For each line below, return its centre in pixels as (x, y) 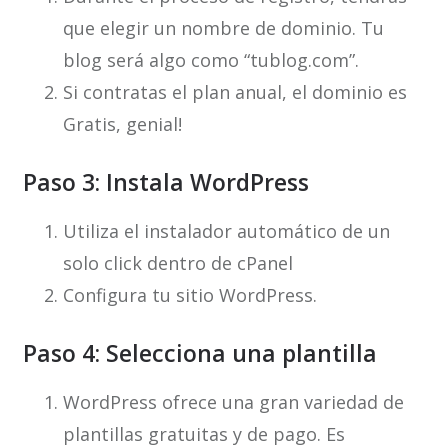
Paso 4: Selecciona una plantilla (199, 353)
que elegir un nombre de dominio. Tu (223, 28)
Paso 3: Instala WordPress (165, 182)
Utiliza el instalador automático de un (226, 231)
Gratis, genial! (122, 124)
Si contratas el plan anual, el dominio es (234, 92)
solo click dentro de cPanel (177, 263)
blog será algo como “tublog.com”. (210, 60)
